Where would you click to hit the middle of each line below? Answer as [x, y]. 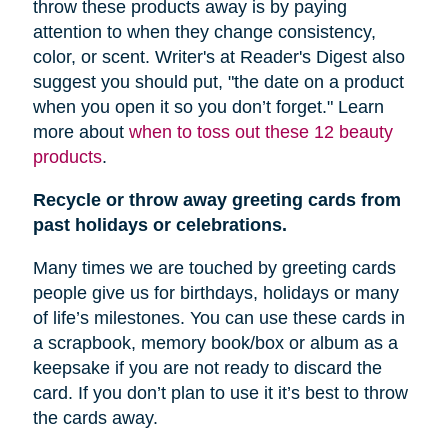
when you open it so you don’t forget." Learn [208, 107]
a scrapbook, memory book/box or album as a [215, 343]
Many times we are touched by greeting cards [214, 268]
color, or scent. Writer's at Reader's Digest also [218, 57]
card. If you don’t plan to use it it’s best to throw [220, 393]
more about [80, 132]
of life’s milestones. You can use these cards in [218, 318]
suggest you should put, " [133, 82]
